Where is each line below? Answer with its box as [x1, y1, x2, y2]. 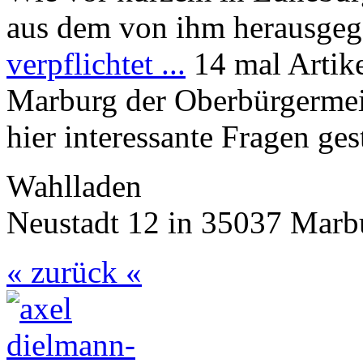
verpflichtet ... [6, 46, 186, 82]
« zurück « [6, 254, 142, 290]
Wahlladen [6, 169, 142, 204]
